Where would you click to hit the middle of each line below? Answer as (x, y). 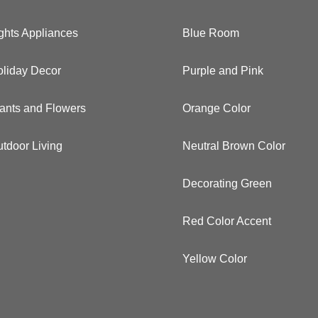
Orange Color (217, 108)
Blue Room (211, 33)
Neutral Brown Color (234, 146)
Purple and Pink (223, 70)
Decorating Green (227, 183)
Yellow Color (215, 258)
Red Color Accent (227, 221)
